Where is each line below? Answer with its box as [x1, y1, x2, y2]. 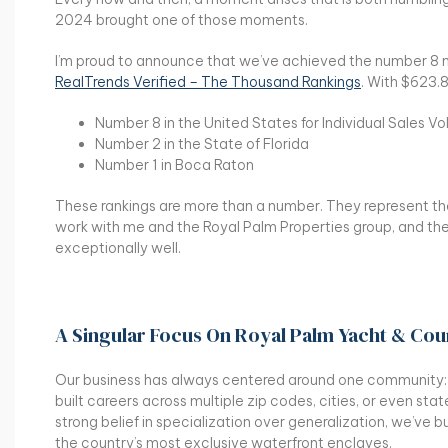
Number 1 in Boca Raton [95, 155, 254, 174]
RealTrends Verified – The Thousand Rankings [55, 72, 361, 91]
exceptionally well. [55, 238, 181, 257]
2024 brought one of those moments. [55, 10, 308, 29]
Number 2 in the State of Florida [95, 134, 309, 153]
